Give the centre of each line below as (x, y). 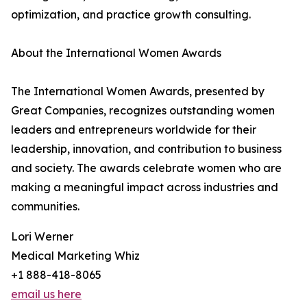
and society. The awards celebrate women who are (146, 168)
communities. (45, 207)
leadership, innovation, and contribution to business (146, 149)
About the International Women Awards (116, 53)
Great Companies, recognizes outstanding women (143, 111)
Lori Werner (42, 237)
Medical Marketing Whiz (75, 256)
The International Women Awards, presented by (138, 91)
